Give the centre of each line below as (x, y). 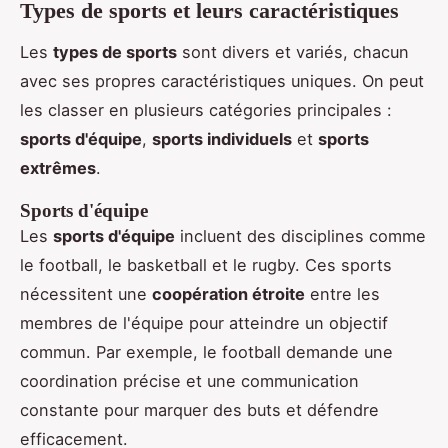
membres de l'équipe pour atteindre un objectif (204, 322)
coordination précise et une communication (189, 380)
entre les (342, 293)
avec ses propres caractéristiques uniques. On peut (222, 80)
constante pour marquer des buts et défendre (199, 409)
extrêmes (58, 167)
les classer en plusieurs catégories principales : (206, 109)
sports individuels (222, 138)
